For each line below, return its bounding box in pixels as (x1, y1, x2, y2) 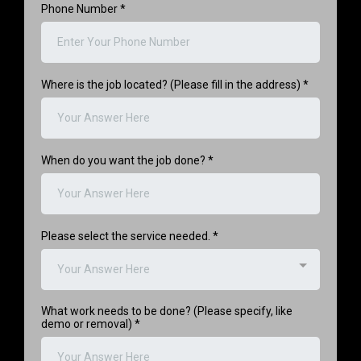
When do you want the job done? (41, 153, 208, 167)
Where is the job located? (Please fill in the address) (41, 77, 303, 91)
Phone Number (41, 2, 120, 15)
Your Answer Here (57, 262, 150, 276)
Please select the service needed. (41, 229, 213, 243)
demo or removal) (41, 317, 135, 330)
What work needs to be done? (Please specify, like (41, 304, 293, 317)
